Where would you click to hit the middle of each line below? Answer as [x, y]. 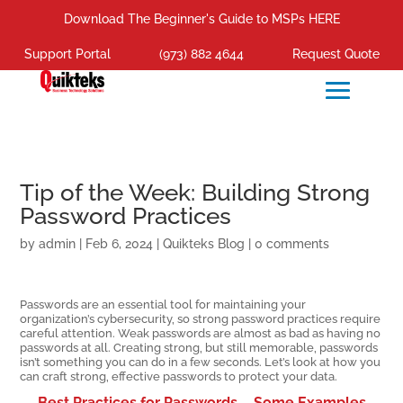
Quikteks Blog [204, 244]
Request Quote [336, 54]
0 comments [292, 244]
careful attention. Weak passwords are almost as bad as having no [201, 333]
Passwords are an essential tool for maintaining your [163, 304]
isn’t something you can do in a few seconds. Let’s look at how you [201, 362]
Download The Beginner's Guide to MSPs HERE [201, 19]
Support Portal [67, 54]
